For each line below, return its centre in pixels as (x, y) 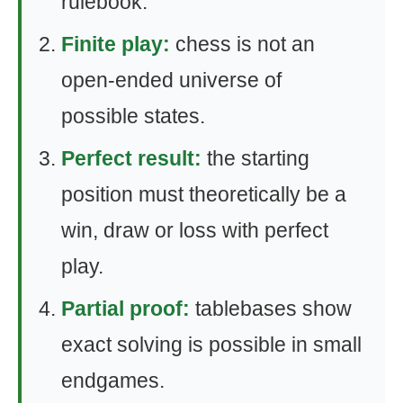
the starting (255, 158)
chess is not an (242, 44)
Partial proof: (125, 308)
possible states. (133, 116)
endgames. (113, 380)
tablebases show (271, 308)
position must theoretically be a (204, 194)
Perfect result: (131, 158)
